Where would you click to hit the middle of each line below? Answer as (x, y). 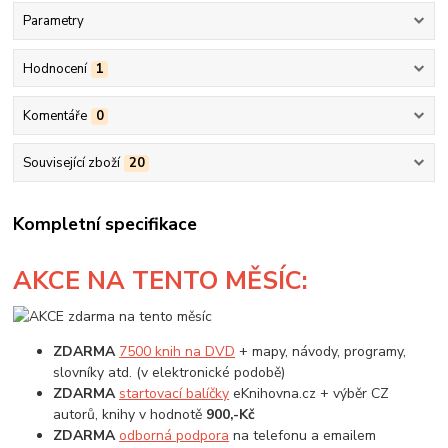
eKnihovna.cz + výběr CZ (309, 393)
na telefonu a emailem (303, 435)
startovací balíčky (174, 393)
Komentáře (54, 115)
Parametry (53, 21)
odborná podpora (174, 435)
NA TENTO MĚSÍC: (198, 281)
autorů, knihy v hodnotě (130, 414)
